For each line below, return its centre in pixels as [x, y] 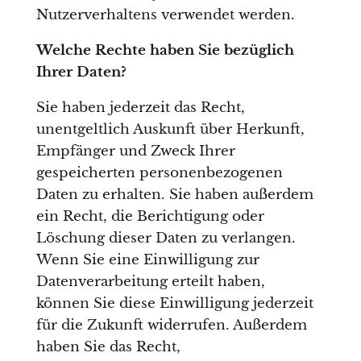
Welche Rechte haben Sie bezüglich [165, 51]
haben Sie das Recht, [108, 347]
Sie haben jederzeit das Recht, [140, 108]
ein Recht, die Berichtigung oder [150, 217]
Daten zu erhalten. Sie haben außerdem [174, 195]
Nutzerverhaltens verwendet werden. [165, 15]
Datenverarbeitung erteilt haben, [150, 282]
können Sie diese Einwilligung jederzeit [174, 304]
